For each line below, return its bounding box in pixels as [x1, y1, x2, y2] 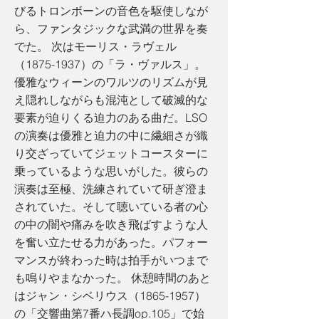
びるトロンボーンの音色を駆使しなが [14, 4, 208, 18]
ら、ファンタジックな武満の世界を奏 [14, 21, 208, 36]
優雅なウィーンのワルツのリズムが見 [14, 75, 208, 89]
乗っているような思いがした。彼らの [14, 164, 208, 178]
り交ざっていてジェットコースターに [14, 146, 208, 160]
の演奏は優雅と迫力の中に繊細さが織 [14, 128, 208, 142]
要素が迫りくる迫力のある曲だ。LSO [14, 110, 207, 125]
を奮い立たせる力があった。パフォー [14, 235, 208, 249]
